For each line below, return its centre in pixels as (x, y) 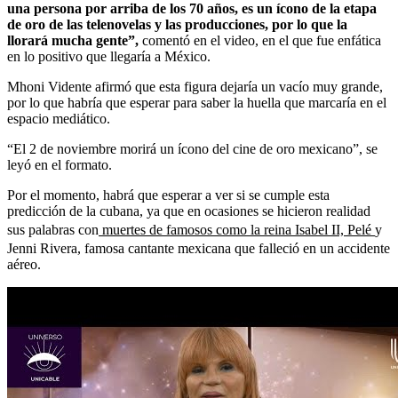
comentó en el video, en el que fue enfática (260, 40)
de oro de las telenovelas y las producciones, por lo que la (177, 24)
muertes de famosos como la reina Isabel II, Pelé (237, 229)
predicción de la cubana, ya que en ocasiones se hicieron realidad (189, 211)
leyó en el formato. (60, 164)
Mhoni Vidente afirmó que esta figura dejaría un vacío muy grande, (195, 86)
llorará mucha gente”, (73, 40)
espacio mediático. (59, 118)
